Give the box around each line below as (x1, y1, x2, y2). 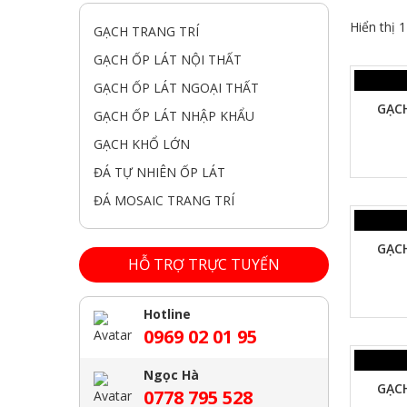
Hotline (144, 304, 191, 323)
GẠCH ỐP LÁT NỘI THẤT (94, 50, 242, 68)
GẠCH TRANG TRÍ (94, 22, 199, 40)
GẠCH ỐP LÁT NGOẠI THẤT (94, 78, 259, 96)
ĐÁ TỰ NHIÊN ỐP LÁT (94, 163, 225, 181)
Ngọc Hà (144, 365, 199, 383)
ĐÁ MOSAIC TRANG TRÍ (94, 191, 234, 209)
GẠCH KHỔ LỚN (94, 134, 190, 153)
